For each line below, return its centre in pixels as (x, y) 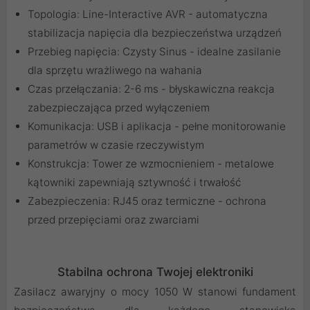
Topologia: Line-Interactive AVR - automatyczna (148, 15)
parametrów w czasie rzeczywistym (116, 145)
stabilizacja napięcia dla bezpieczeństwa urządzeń (155, 33)
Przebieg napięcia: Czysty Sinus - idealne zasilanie (154, 52)
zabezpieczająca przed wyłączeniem (119, 108)
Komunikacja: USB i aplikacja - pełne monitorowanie (157, 127)
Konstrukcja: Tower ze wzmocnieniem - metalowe (151, 164)
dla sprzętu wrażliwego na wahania (115, 71)
